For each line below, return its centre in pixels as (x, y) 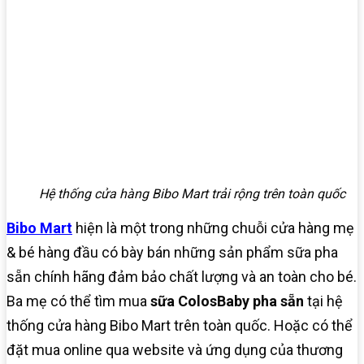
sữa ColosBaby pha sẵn (225, 301)
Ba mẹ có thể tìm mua (77, 301)
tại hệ (323, 301)
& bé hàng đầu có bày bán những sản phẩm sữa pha (172, 252)
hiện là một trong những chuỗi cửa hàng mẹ (213, 227)
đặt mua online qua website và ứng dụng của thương (175, 349)
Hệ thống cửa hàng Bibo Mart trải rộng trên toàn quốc (192, 193)
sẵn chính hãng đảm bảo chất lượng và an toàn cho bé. (182, 276)
